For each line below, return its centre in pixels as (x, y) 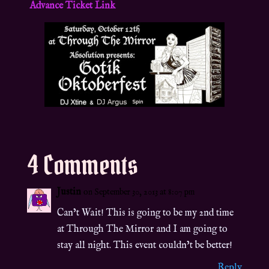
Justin (69, 192)
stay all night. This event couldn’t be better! (144, 246)
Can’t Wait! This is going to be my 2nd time (145, 213)
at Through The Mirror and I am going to (142, 230)
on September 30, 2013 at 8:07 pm (139, 192)
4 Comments (82, 165)
